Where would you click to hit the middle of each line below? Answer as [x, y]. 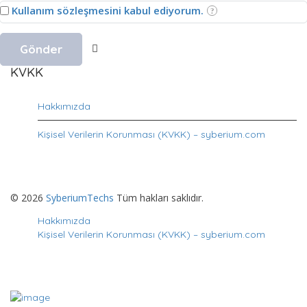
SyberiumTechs [80, 198]
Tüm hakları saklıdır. [159, 198]
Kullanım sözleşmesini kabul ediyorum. [108, 11]
